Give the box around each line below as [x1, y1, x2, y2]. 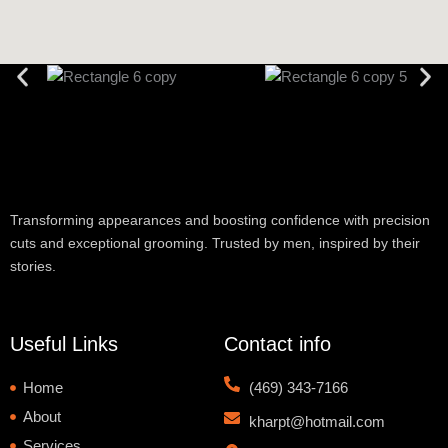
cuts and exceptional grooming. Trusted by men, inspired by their [10, 234, 420, 251]
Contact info [224, 333, 331, 355]
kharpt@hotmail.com [249, 414, 385, 430]
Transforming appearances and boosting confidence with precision [10, 211, 430, 228]
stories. [10, 257, 56, 274]
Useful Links [10, 333, 118, 355]
